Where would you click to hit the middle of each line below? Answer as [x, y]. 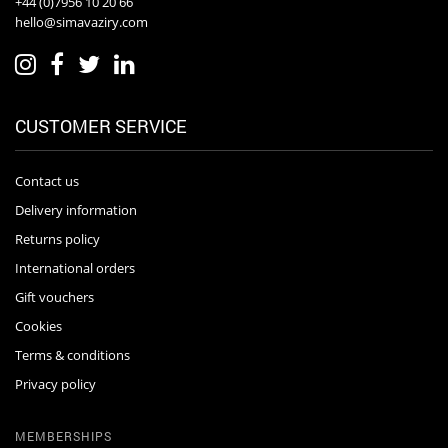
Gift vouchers [54, 297]
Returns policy [57, 239]
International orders [75, 268]
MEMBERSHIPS [63, 436]
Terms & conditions [72, 355]
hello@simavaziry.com [81, 22]
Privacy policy [55, 384]
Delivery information [76, 210]
